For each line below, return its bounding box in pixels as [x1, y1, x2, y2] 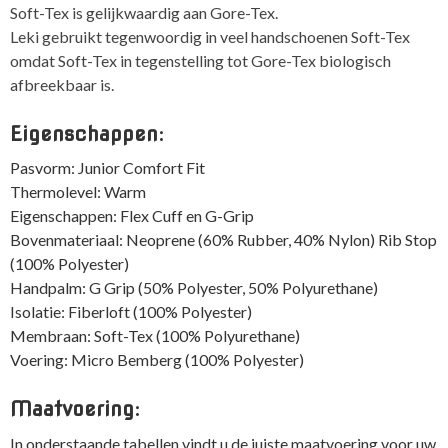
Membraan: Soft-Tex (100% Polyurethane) [10, 326, 300, 346]
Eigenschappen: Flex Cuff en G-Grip [10, 206, 254, 226]
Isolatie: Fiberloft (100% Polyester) [10, 302, 252, 322]
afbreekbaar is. [10, 74, 114, 94]
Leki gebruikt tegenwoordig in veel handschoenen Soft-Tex [10, 26, 410, 46]
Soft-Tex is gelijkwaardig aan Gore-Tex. [10, 2, 278, 22]
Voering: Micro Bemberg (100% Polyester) [10, 350, 304, 370]
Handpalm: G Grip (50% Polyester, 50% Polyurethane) [10, 278, 378, 298]
